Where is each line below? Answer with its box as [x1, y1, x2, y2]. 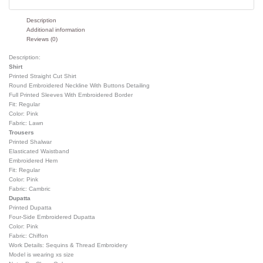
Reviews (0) [26, 35, 58, 42]
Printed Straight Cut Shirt [9, 72, 77, 79]
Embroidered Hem [9, 157, 58, 164]
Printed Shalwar [9, 138, 52, 145]
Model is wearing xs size [9, 251, 75, 258]
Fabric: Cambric [9, 185, 51, 192]
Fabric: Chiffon [9, 232, 49, 239]
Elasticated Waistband [9, 147, 70, 154]
